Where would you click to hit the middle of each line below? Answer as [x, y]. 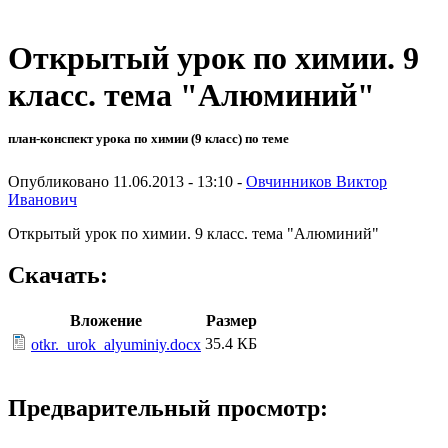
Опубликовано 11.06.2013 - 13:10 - [127, 181]
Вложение [106, 321]
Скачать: [58, 275]
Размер [231, 321]
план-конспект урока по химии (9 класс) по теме [148, 139]
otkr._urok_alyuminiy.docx [116, 345]
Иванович [42, 199]
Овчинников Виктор [316, 181]
